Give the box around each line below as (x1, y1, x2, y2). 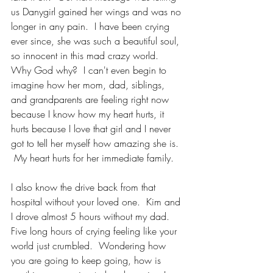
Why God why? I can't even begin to (11, 63, 169, 77)
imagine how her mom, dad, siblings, (11, 78, 168, 91)
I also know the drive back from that (11, 180, 158, 194)
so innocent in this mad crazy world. (11, 49, 165, 62)
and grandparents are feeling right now (11, 93, 172, 106)
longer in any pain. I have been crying (11, 19, 172, 33)
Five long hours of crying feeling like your (11, 224, 180, 238)
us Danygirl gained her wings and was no (11, 5, 184, 18)
